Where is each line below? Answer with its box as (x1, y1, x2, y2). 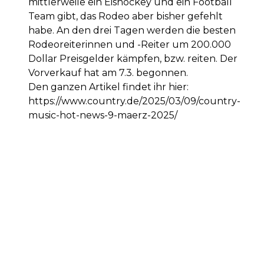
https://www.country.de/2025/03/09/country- (28, 95, 240, 107)
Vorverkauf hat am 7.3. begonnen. (28, 67, 188, 78)
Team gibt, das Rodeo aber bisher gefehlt (28, 11, 223, 22)
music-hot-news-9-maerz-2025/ (28, 110, 177, 121)
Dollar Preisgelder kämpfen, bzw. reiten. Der (28, 53, 237, 64)
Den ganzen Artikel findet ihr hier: (28, 81, 189, 93)
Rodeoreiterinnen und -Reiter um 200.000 (28, 39, 231, 50)
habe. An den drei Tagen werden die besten (28, 25, 236, 36)
